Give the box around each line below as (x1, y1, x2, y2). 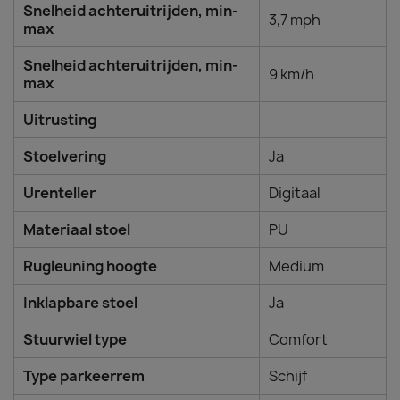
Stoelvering (23, 146, 106, 166)
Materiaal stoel (23, 220, 130, 239)
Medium (269, 256, 324, 276)
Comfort (269, 329, 328, 349)
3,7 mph (269, 10, 321, 29)
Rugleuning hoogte (23, 256, 157, 276)
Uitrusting (23, 110, 96, 129)
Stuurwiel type (23, 329, 127, 349)
